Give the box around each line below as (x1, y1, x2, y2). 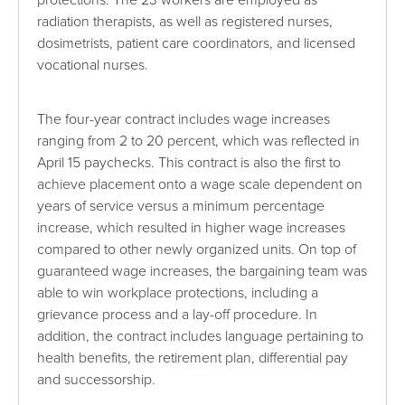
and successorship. (37, 371, 156, 390)
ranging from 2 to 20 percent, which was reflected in (37, 132, 361, 151)
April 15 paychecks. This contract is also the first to (37, 154, 342, 173)
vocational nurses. (37, 56, 149, 75)
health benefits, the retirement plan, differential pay (37, 349, 349, 368)
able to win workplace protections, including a (37, 284, 319, 303)
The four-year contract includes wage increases (37, 110, 331, 129)
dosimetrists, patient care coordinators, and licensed (37, 34, 356, 53)
